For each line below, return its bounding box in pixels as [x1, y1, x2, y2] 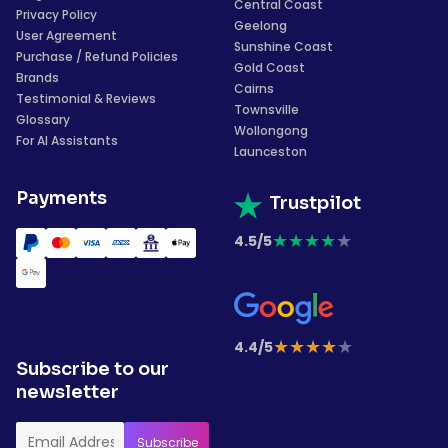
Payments [16, 186, 107, 209]
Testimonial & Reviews [16, 89, 156, 107]
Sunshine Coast [234, 37, 333, 55]
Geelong [234, 16, 287, 34]
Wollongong [234, 121, 308, 139]
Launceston [234, 142, 307, 160]
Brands [16, 68, 59, 86]
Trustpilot [269, 191, 361, 214]
